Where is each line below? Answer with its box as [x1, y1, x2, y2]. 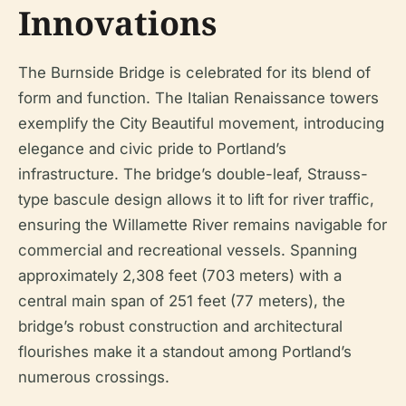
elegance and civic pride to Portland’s [18, 140, 286, 159]
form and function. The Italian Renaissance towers [18, 89, 379, 108]
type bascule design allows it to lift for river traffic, [18, 190, 374, 209]
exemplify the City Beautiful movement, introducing [18, 114, 384, 133]
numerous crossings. [18, 368, 169, 387]
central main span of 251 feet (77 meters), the [18, 292, 345, 311]
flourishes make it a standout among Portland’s [18, 343, 352, 362]
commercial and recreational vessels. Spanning [18, 241, 357, 260]
